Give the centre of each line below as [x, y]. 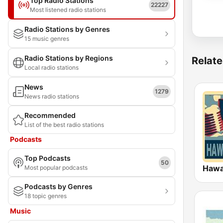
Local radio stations [52, 67]
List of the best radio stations [64, 125]
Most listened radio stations [68, 10]
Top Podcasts [48, 158]
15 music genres [47, 39]
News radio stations [52, 96]
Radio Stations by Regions [69, 58]
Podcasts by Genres [58, 186]
